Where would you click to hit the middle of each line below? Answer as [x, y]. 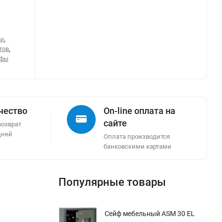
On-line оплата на [139, 111]
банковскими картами [138, 146]
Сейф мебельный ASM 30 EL [150, 213]
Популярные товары [112, 182]
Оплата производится [137, 137]
